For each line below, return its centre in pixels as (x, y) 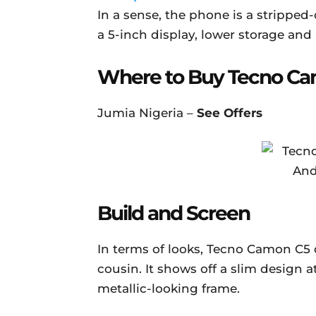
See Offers (230, 113)
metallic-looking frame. (169, 288)
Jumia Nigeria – (147, 113)
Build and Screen (174, 213)
